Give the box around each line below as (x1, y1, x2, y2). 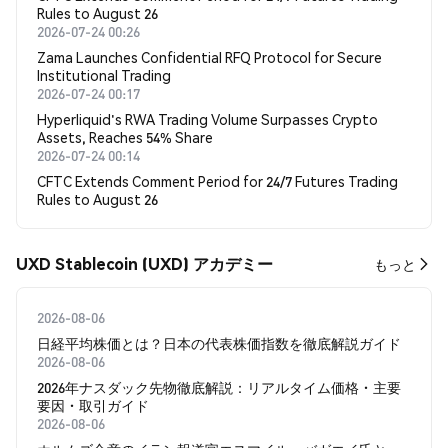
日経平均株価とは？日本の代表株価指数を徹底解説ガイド (37, 334, 401, 352)
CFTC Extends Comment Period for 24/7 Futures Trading (37, 172, 398, 190)
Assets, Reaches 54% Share (37, 128, 213, 146)
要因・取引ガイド (37, 396, 149, 414)
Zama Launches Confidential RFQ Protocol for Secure (37, 48, 382, 66)
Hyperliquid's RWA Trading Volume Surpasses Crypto (37, 110, 378, 128)
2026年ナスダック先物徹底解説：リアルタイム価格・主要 (37, 378, 401, 396)
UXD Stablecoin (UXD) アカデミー (16, 253, 273, 274)
